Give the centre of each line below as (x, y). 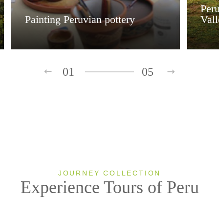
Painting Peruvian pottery (80, 19)
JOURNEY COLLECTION (109, 173)
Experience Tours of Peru (109, 187)
